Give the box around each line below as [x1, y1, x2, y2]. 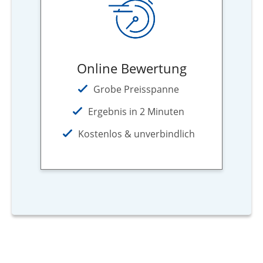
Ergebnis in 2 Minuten [88, 105, 184, 119]
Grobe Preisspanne [93, 83, 179, 96]
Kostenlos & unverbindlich [77, 127, 195, 141]
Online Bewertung [76, 59, 187, 77]
